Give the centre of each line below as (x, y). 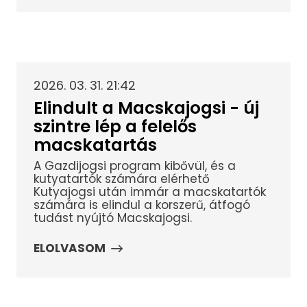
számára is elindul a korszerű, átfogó (142, 205)
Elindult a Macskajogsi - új (146, 108)
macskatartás (95, 145)
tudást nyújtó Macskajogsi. (112, 218)
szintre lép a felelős (115, 126)
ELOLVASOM (69, 248)
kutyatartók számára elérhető (121, 179)
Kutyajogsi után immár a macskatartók (149, 192)
